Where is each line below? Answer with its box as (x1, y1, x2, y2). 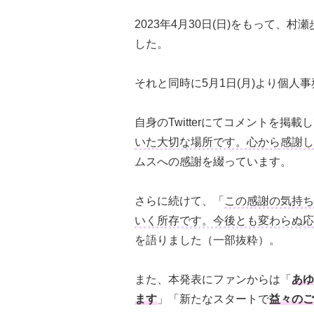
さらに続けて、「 (135, 194, 224, 207)
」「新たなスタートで (157, 292, 269, 305)
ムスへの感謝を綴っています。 (135, 155, 292, 168)
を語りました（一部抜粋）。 (135, 233, 280, 246)
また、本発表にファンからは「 (135, 273, 292, 285)
